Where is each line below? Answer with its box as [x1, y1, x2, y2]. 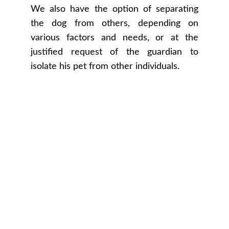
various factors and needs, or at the [31, 33, 198, 42]
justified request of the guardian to [31, 48, 198, 57]
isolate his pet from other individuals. [31, 62, 179, 71]
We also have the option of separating [31, 5, 198, 14]
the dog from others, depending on [31, 19, 198, 28]
